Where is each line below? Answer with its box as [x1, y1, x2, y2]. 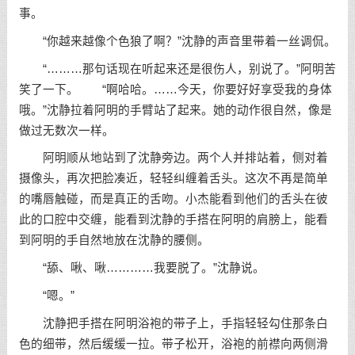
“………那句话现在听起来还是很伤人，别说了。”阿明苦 [18, 62, 336, 75]
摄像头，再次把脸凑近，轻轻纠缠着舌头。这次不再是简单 [18, 172, 328, 185]
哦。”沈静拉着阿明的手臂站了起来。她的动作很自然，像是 [18, 103, 332, 116]
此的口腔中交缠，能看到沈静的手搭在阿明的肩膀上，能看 [18, 213, 328, 227]
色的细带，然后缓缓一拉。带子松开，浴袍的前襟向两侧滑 [18, 337, 328, 350]
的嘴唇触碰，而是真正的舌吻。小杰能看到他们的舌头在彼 [18, 193, 328, 206]
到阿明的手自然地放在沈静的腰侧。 [18, 234, 209, 247]
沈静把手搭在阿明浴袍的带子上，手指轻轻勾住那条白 [18, 316, 328, 330]
